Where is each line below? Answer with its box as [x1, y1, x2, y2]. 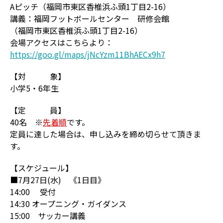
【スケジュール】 [10, 162, 73, 174]
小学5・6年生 [10, 82, 59, 94]
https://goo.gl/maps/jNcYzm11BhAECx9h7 [10, 48, 165, 60]
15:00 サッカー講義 [10, 210, 86, 222]
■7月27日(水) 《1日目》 [10, 174, 106, 186]
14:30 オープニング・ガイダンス [10, 198, 126, 210]
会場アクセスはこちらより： [10, 36, 113, 48]
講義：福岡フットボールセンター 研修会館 [10, 12, 169, 24]
